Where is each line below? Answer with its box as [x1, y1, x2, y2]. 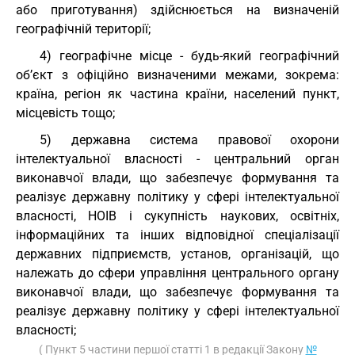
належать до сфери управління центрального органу [16, 265, 339, 281]
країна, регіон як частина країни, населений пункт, [16, 86, 339, 101]
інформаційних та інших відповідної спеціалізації [16, 227, 339, 242]
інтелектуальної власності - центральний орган [16, 151, 339, 166]
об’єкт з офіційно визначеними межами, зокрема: [16, 67, 339, 82]
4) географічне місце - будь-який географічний [40, 48, 339, 63]
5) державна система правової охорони [40, 132, 339, 147]
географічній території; [16, 21, 151, 36]
